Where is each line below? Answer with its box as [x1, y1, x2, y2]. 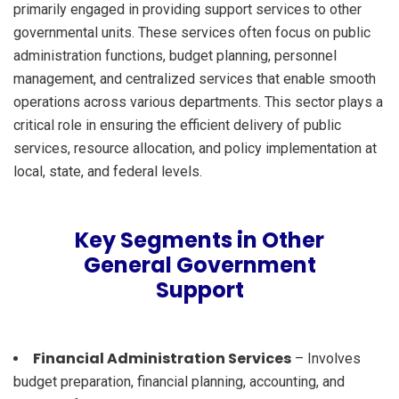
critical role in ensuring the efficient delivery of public [13, 116, 341, 134]
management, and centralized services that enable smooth [13, 69, 376, 87]
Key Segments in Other [75, 224, 324, 255]
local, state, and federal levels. [13, 162, 202, 180]
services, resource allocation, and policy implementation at [13, 139, 377, 157]
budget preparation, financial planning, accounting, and [13, 372, 345, 390]
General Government [83, 249, 316, 280]
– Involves [291, 349, 361, 367]
